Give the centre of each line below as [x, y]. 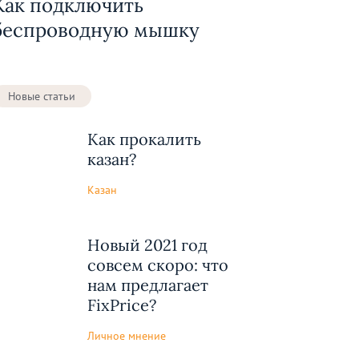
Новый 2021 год [147, 245]
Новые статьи [42, 96]
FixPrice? [122, 305]
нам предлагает [148, 285]
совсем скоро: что [158, 265]
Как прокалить [144, 139]
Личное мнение [127, 335]
